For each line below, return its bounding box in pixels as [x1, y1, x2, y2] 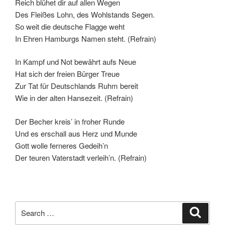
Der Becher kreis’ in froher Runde [15, 116, 125, 127]
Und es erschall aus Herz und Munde [15, 128, 137, 139]
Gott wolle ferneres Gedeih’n [15, 140, 108, 151]
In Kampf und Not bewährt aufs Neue [15, 56, 136, 67]
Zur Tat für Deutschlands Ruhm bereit [15, 80, 138, 91]
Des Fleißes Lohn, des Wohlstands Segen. [15, 9, 155, 20]
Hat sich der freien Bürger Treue [15, 68, 120, 79]
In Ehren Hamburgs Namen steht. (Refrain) [15, 33, 156, 44]
